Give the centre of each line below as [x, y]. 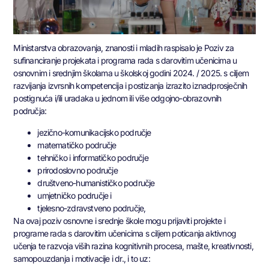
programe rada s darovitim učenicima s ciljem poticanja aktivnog [125, 233]
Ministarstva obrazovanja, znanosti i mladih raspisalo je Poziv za [124, 48]
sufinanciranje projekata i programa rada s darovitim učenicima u [125, 61]
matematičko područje [77, 145]
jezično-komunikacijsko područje [94, 132]
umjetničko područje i [75, 195]
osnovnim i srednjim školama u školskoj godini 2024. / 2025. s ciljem [131, 73]
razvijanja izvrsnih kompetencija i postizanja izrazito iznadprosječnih [130, 86]
